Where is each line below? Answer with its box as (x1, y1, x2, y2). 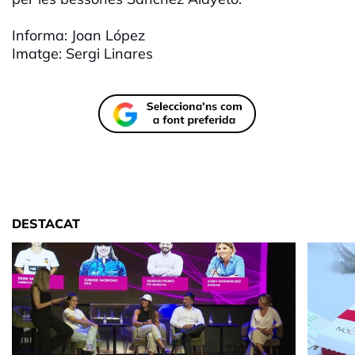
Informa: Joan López (12, 26, 145, 45)
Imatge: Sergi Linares (12, 44, 153, 63)
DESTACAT (12, 216, 80, 232)
